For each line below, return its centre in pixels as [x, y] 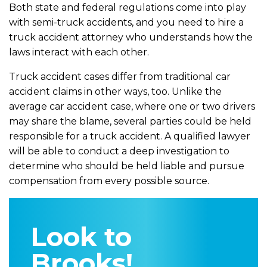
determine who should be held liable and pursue [127, 166]
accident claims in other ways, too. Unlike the [115, 91]
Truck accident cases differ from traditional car [120, 77]
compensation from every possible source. [109, 181]
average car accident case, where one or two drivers [132, 106]
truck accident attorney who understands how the [131, 37]
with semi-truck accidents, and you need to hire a [126, 22]
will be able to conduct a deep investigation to [119, 151]
